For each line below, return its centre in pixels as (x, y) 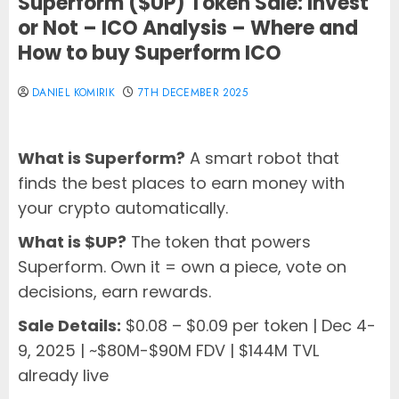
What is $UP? (72, 242)
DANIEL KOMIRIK (74, 93)
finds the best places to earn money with (181, 183)
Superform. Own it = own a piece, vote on (182, 267)
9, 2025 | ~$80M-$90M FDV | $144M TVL (168, 350)
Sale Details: (69, 326)
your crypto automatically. (123, 208)
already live (63, 375)
